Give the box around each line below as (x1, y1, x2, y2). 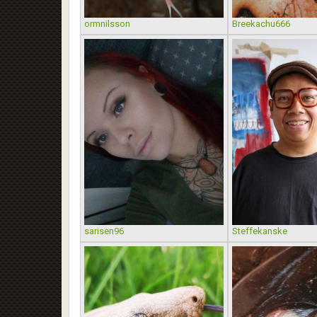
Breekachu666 (231, 18, 290, 30)
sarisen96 (84, 225, 124, 236)
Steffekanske (231, 225, 287, 236)
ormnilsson (84, 18, 130, 30)
